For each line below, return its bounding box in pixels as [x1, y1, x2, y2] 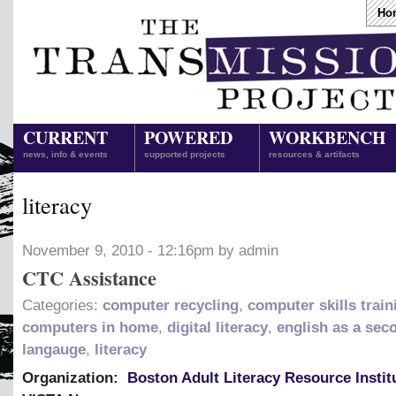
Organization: [22, 369, 123, 386]
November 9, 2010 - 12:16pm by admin [22, 241, 278, 259]
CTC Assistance [22, 263, 156, 293]
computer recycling [103, 296, 239, 314]
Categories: [22, 296, 103, 314]
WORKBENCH [269, 125, 385, 150]
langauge [22, 340, 86, 358]
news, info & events [23, 149, 108, 159]
